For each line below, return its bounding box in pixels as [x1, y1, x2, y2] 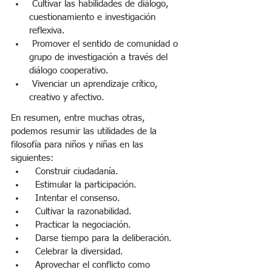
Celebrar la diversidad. [35, 247, 123, 257]
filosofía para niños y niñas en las [11, 140, 146, 150]
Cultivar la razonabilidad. [35, 207, 132, 217]
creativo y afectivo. [29, 93, 104, 103]
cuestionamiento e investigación [29, 13, 158, 22]
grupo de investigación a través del [29, 53, 171, 63]
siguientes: [11, 154, 53, 163]
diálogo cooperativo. [29, 66, 109, 76]
